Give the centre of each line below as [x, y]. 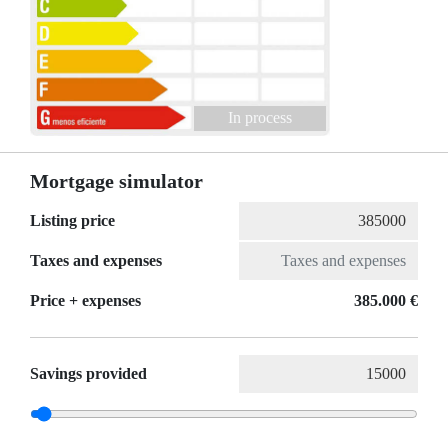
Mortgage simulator [116, 181]
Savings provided [88, 374]
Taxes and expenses [96, 261]
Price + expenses [85, 301]
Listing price [72, 221]
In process [259, 118]
